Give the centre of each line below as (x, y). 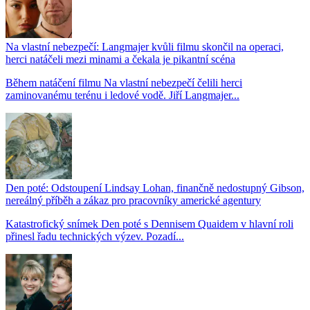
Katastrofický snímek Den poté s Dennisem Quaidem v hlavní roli (149, 224)
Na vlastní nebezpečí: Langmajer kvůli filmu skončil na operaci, (145, 46)
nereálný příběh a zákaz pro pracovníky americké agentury (133, 200)
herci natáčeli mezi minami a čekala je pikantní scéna (120, 59)
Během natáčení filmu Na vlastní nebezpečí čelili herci (124, 82)
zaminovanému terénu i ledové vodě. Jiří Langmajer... (122, 95)
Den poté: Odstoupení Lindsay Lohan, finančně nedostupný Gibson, (155, 188)
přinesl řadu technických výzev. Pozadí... (95, 236)
